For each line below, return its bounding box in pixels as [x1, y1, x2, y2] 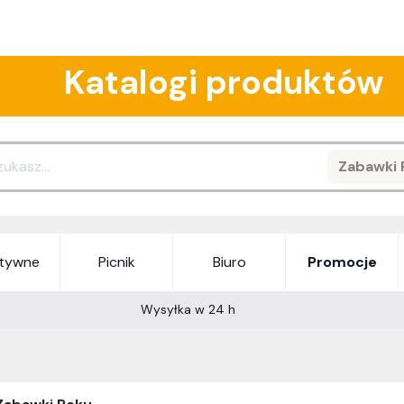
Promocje [308, 252, 377, 272]
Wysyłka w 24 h [141, 301, 235, 318]
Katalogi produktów [62, 60, 383, 105]
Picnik [98, 252, 135, 272]
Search [333, 166, 384, 186]
